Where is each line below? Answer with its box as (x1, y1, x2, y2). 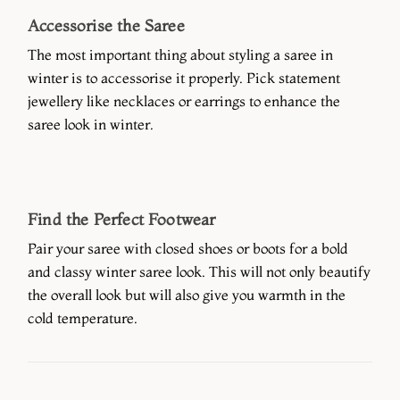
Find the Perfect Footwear (28, 209, 216, 230)
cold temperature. (28, 309, 137, 328)
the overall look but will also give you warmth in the (28, 286, 346, 304)
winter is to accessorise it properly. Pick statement (28, 69, 340, 87)
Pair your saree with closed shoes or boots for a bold (28, 239, 348, 258)
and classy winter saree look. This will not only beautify (28, 262, 371, 281)
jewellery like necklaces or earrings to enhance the (28, 92, 340, 111)
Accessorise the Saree (28, 15, 185, 37)
